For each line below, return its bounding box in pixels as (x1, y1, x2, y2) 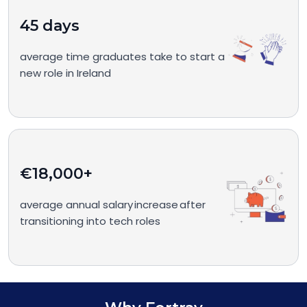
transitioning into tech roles (20, 214, 160, 229)
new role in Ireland (20, 66, 111, 81)
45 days (20, 16, 79, 36)
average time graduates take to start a (20, 49, 225, 64)
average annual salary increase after (20, 197, 206, 212)
